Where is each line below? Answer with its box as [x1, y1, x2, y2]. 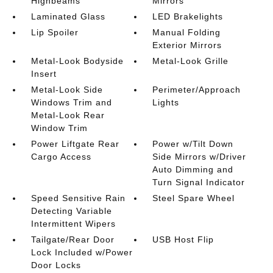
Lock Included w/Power [30, 247, 133, 257]
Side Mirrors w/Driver [152, 152, 247, 161]
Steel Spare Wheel [152, 193, 235, 203]
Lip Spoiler [30, 27, 79, 37]
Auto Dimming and [152, 165, 234, 174]
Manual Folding [152, 27, 221, 37]
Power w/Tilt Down [152, 139, 234, 149]
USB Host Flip [152, 235, 214, 244]
